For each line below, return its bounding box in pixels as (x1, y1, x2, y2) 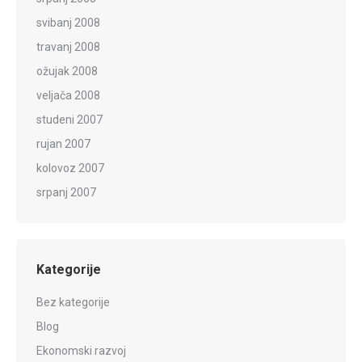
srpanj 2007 (36, 185, 96, 199)
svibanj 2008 (36, 15, 100, 29)
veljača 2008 (36, 88, 100, 102)
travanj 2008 (36, 40, 100, 53)
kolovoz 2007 (36, 161, 104, 175)
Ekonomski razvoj (36, 343, 126, 357)
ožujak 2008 (36, 64, 98, 78)
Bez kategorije (36, 295, 110, 309)
